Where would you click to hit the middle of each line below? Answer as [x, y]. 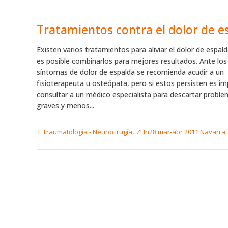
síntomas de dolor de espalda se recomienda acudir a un [130, 72]
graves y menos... [65, 106]
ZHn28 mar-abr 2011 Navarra [181, 132]
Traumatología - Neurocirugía [88, 132]
